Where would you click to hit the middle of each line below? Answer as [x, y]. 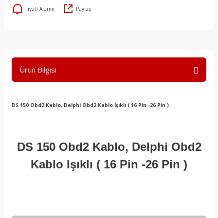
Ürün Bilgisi [38, 70]
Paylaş [83, 9]
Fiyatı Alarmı [40, 9]
